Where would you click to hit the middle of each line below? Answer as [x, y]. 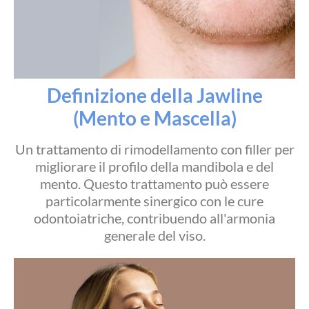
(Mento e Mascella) [154, 118]
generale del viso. [154, 236]
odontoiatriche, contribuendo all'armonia [154, 218]
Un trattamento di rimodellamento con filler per [154, 149]
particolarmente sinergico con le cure [154, 201]
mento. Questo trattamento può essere [154, 184]
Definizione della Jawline [154, 96]
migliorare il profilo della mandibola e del [154, 167]
